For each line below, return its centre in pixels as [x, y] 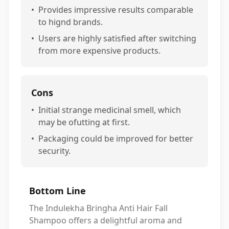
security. [54, 151]
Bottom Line [58, 191]
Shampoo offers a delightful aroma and [106, 220]
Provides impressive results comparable [116, 10]
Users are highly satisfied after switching [117, 38]
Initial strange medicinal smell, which [110, 110]
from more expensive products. [99, 51]
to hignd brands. [71, 22]
